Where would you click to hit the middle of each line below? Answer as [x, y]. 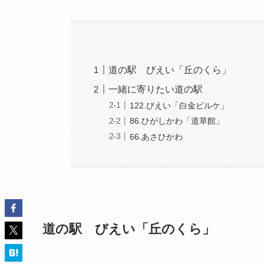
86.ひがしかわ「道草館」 [177, 121]
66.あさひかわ [156, 136]
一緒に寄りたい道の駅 [156, 90]
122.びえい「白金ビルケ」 [179, 105]
